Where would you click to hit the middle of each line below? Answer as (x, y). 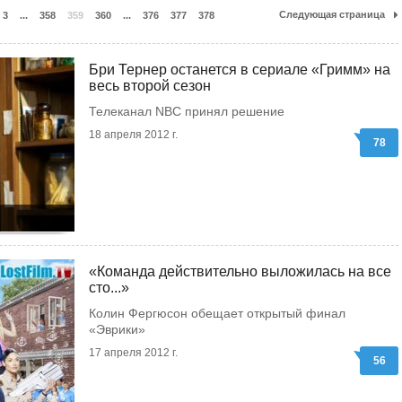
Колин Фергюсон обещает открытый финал (217, 313)
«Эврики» (117, 329)
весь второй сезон (150, 86)
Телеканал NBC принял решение (187, 111)
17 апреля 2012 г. (133, 353)
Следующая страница (332, 14)
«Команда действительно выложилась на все (240, 271)
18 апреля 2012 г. (133, 135)
